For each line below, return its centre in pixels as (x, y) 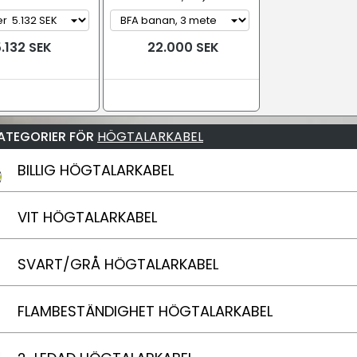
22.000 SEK (181, 47)
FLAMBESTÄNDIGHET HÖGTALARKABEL (145, 311)
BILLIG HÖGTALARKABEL (96, 170)
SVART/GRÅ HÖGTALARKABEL (118, 264)
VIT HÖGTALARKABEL (87, 217)
